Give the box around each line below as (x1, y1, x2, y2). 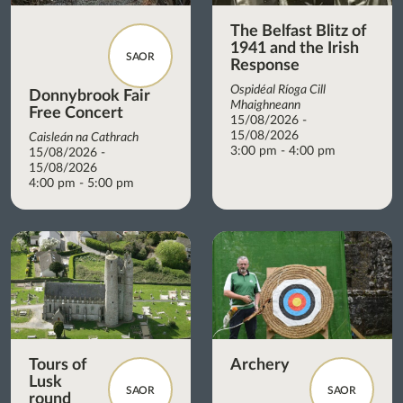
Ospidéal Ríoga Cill (230, 83, 326, 96)
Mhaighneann (230, 98, 300, 112)
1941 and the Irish (230, 40, 359, 57)
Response (230, 57, 300, 74)
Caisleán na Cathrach (29, 130, 139, 144)
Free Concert (29, 104, 123, 121)
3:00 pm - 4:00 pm (230, 144, 336, 157)
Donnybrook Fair (29, 87, 150, 104)
